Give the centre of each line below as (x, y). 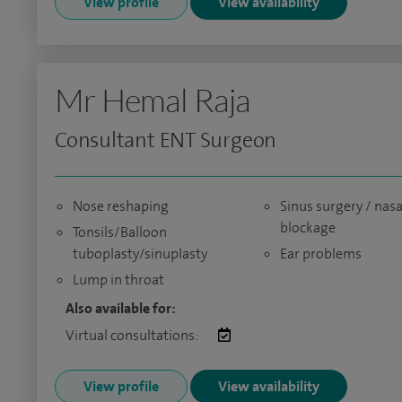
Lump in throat (118, 280)
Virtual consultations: (133, 335)
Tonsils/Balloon (120, 232)
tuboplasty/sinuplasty (140, 253)
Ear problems (320, 253)
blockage (307, 227)
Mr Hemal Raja (153, 100)
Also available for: (121, 308)
